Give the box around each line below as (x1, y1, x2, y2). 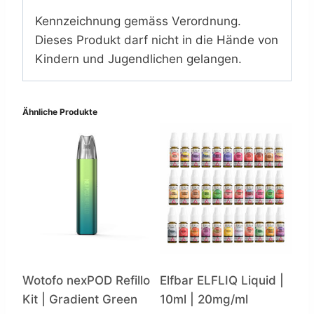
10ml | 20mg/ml (160, 292, 248, 306)
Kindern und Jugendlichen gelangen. (35, 51, 242, 66)
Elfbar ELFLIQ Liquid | (160, 273, 284, 287)
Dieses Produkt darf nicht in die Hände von (35, 32, 278, 47)
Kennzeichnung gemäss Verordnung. (35, 13, 241, 28)
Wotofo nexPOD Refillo (22, 273, 150, 287)
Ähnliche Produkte (22, 106, 97, 117)
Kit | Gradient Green (22, 292, 137, 306)
